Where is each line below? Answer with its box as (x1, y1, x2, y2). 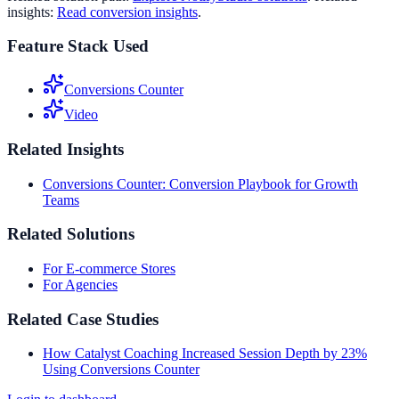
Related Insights (7, 139, 124, 159)
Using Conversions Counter (43, 362, 199, 378)
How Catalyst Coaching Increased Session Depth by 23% (43, 346, 367, 362)
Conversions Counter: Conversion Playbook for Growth (43, 175, 358, 191)
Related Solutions (7, 224, 134, 244)
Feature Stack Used (7, 37, 149, 56)
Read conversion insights (57, 4, 198, 20)
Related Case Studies (7, 309, 159, 329)
